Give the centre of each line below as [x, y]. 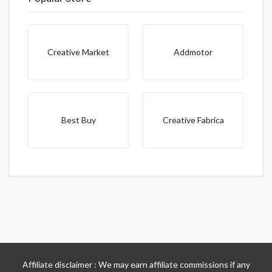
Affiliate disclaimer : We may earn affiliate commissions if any [136, 264]
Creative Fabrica [193, 120]
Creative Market [78, 52]
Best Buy [78, 120]
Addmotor [193, 52]
